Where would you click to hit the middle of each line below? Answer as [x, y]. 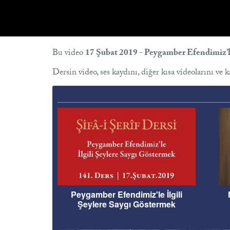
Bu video [69, 54]
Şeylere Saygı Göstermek [126, 204]
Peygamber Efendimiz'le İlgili [126, 195]
